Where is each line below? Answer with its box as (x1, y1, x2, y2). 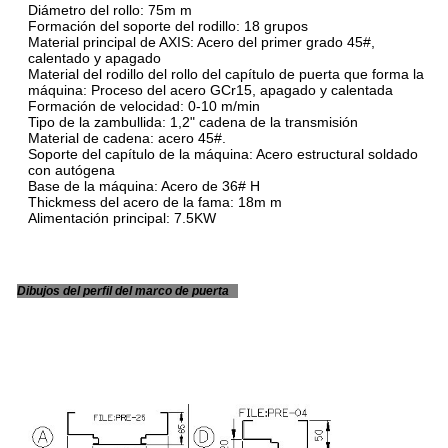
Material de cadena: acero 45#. (28, 129, 226, 146)
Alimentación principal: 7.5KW (28, 209, 216, 226)
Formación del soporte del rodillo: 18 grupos (28, 17, 308, 34)
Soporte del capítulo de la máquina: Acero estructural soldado (28, 145, 418, 162)
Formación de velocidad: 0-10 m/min (28, 97, 260, 114)
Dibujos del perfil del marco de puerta (17, 283, 238, 298)
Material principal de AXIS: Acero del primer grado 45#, (28, 33, 375, 50)
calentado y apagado (28, 49, 161, 66)
